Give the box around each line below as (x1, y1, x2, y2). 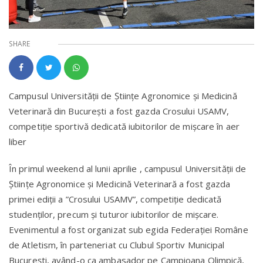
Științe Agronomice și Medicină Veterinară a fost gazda (9, 177, 231, 190)
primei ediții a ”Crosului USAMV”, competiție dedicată (9, 193, 222, 205)
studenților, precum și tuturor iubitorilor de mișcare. (9, 208, 219, 220)
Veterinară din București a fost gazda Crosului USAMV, (9, 104, 230, 117)
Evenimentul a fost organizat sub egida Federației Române (9, 223, 248, 235)
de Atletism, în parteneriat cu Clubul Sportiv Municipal (9, 238, 225, 251)
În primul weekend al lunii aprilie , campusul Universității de (9, 162, 247, 174)
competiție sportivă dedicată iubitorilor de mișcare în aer (9, 120, 240, 132)
